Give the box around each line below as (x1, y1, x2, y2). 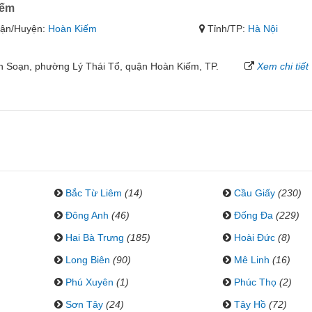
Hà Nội (248, 23, 279, 34)
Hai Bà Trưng (65, 232, 124, 243)
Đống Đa (233, 210, 273, 221)
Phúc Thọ (233, 276, 276, 288)
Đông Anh (65, 210, 109, 221)
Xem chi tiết (257, 61, 309, 72)
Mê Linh (233, 254, 270, 265)
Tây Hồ (233, 299, 266, 310)
